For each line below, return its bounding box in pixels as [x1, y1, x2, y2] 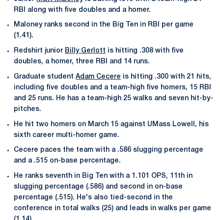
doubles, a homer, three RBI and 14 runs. [14, 58, 150, 65]
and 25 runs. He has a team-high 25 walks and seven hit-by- [14, 95, 213, 102]
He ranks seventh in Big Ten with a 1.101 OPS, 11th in [14, 173, 192, 179]
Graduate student [14, 73, 76, 80]
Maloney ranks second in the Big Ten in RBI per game [14, 22, 193, 28]
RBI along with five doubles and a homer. [14, 6, 151, 13]
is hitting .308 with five [106, 48, 184, 54]
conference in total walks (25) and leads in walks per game [14, 205, 211, 212]
